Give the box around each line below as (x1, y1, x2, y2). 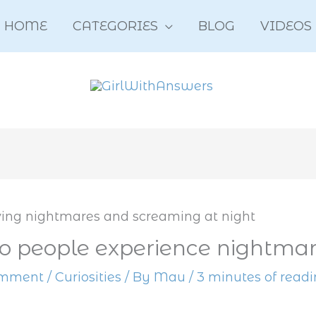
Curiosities (55, 269, 122, 285)
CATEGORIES (73, 18, 158, 34)
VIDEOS (260, 18, 312, 34)
